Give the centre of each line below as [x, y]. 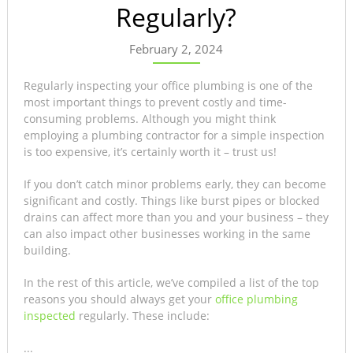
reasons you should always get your [119, 299]
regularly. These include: [142, 315]
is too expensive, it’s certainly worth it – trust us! [150, 151]
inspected [49, 315]
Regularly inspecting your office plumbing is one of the [168, 85]
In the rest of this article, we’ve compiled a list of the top [171, 282]
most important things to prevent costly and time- [155, 102]
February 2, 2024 [176, 48]
